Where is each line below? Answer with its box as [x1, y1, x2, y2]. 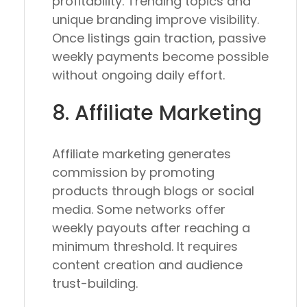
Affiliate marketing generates [52, 145, 231, 163]
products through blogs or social [52, 182, 254, 200]
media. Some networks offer [52, 201, 225, 219]
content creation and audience [52, 256, 243, 274]
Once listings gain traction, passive [52, 29, 266, 47]
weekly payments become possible [52, 48, 269, 66]
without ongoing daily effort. [52, 66, 225, 84]
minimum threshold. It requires [52, 238, 238, 256]
